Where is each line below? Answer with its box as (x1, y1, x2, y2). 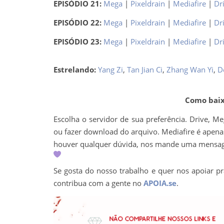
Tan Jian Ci (126, 64, 162, 74)
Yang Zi (97, 64, 123, 74)
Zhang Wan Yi (166, 64, 213, 74)
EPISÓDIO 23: (53, 36, 103, 47)
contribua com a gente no (53, 177, 143, 188)
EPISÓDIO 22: (53, 17, 103, 28)
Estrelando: (53, 64, 98, 74)
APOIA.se (143, 177, 176, 188)
